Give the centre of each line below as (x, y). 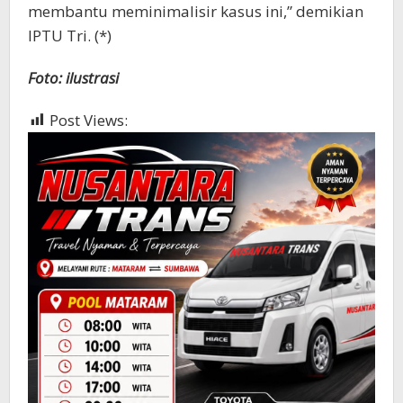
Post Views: (89, 120)
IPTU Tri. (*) (70, 35)
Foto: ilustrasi (75, 77)
